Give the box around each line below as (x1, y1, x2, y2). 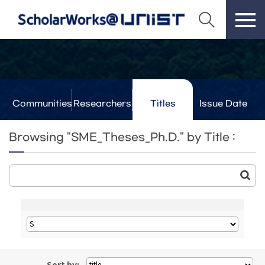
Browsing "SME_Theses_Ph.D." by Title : (9, 131, 238, 144)
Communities (12, 99, 72, 109)
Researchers (73, 99, 131, 109)
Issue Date (199, 99, 247, 109)
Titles (150, 99, 176, 109)
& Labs (86, 120, 118, 130)
